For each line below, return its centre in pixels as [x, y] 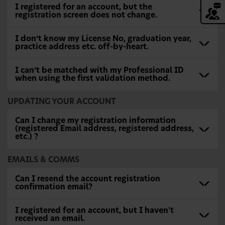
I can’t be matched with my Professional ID [99, 71]
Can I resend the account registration [88, 179]
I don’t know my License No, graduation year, [103, 39]
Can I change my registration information [95, 121]
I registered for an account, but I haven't [94, 211]
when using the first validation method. [93, 79]
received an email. [50, 219]
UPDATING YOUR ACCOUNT [62, 102]
